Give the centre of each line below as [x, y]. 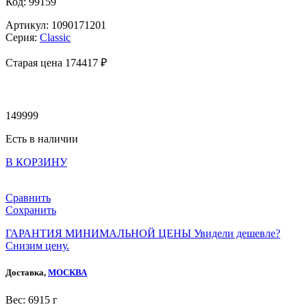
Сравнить [28, 198]
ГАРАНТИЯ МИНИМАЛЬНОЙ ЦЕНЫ [98, 234]
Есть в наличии [42, 139]
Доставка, [27, 273]
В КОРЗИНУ [36, 162]
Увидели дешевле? [237, 234]
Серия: [23, 38]
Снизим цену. [37, 246]
